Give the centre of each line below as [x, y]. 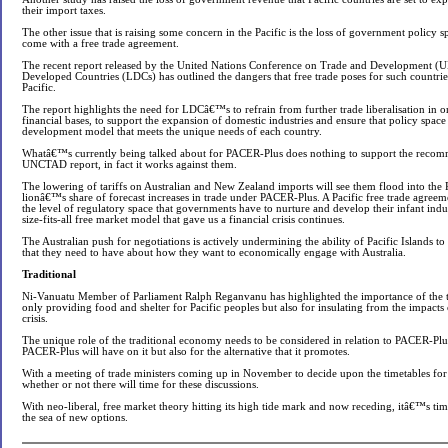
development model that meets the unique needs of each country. [172, 131]
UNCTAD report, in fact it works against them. [129, 164]
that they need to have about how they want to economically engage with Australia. [214, 252]
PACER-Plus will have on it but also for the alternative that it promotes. [186, 351]
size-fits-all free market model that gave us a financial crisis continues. [183, 219]
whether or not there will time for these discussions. [140, 384]
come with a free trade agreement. [100, 43]
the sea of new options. [75, 417]
